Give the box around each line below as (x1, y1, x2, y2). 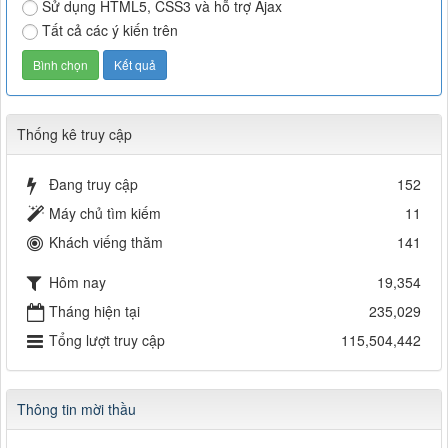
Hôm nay (49, 271, 106, 292)
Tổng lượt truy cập (49, 330, 165, 351)
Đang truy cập (49, 174, 138, 195)
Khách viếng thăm (49, 232, 163, 253)
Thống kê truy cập (17, 124, 132, 145)
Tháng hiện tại (49, 301, 140, 322)
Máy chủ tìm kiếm (49, 203, 161, 224)
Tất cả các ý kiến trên (42, 20, 178, 41)
